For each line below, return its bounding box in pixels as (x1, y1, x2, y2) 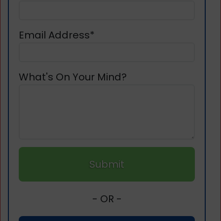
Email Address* (19, 28, 95, 42)
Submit (89, 157, 124, 171)
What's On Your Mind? (19, 70, 127, 84)
